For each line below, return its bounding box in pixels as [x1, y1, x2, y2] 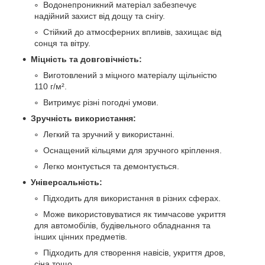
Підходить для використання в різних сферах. [43, 193, 221, 203]
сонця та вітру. [34, 38, 91, 49]
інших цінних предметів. [34, 232, 127, 242]
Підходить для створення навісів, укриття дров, [43, 248, 225, 258]
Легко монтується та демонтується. [43, 161, 179, 172]
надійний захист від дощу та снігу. [34, 11, 165, 21]
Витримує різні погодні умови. [43, 98, 159, 108]
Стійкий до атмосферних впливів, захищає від [43, 27, 221, 37]
